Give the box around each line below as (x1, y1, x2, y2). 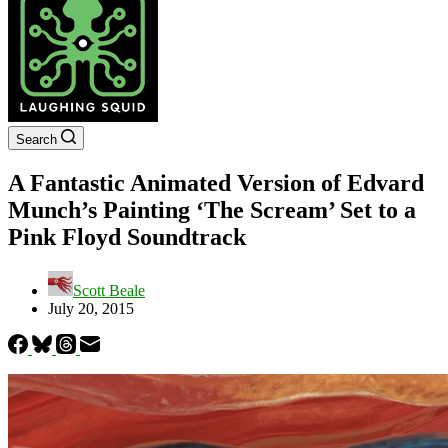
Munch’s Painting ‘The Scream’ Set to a (8, 196, 416, 223)
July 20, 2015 (48, 299, 134, 317)
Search (16, 132, 57, 147)
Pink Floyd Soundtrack (8, 223, 246, 250)
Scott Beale (73, 281, 145, 299)
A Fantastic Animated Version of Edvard (8, 169, 424, 196)
